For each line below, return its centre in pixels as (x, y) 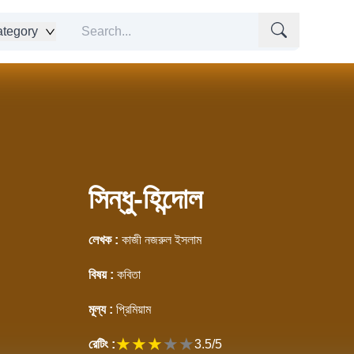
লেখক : (104, 240)
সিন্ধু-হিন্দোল (145, 199)
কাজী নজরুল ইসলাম (162, 240)
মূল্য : (101, 309)
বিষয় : (101, 275)
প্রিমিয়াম (134, 309)
